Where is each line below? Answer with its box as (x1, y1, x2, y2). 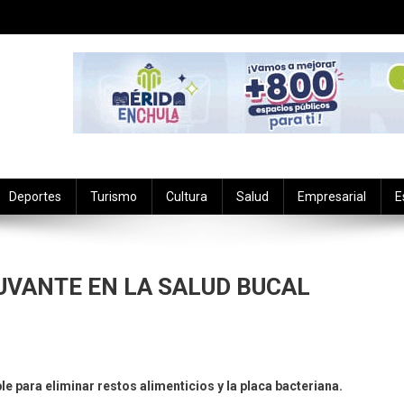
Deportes (9, 189, 61, 204)
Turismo (90, 189, 137, 204)
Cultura (166, 189, 207, 204)
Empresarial (298, 189, 366, 204)
